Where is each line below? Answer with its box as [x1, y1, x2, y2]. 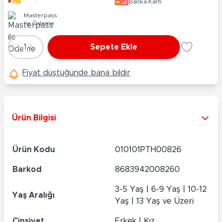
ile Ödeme [24, 20, 55, 26]
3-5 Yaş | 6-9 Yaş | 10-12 [115, 185, 207, 193]
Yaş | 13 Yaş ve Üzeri [115, 197, 194, 205]
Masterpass [24, 12, 57, 18]
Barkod [12, 165, 42, 173]
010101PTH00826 [115, 145, 181, 154]
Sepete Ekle [90, 43, 137, 51]
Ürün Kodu [12, 145, 55, 154]
